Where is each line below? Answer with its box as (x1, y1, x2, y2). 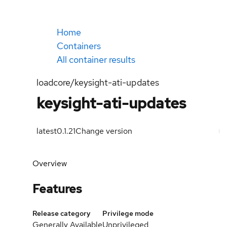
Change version (75, 126, 132, 136)
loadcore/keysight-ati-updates (36, 77, 159, 88)
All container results (57, 54, 135, 65)
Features (32, 180, 82, 197)
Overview (32, 158, 67, 169)
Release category (32, 208, 91, 218)
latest (36, 126, 57, 136)
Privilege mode (102, 208, 154, 218)
